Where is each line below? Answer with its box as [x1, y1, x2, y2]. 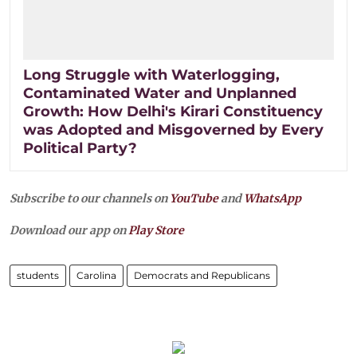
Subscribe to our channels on [10, 190, 170, 206]
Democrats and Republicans [134, 269, 270, 281]
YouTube [170, 190, 218, 206]
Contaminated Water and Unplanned [23, 84, 296, 102]
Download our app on [10, 222, 128, 237]
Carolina [76, 269, 116, 281]
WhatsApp [244, 190, 301, 206]
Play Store [128, 222, 184, 237]
